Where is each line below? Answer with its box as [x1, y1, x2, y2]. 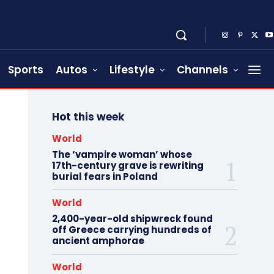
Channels [177, 62, 228, 78]
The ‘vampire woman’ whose [51, 148, 192, 161]
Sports [8, 62, 43, 78]
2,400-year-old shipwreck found [51, 212, 213, 226]
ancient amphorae [51, 234, 144, 248]
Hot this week [51, 109, 124, 125]
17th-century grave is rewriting [51, 159, 204, 172]
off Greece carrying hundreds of [51, 223, 212, 237]
